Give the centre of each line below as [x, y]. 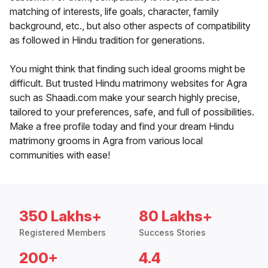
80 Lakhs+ [176, 217]
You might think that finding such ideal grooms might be [127, 69]
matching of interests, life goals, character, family [114, 12]
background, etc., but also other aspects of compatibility [130, 26]
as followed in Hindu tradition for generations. [107, 40]
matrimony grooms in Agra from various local [106, 141]
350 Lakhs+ [60, 217]
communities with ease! [60, 155]
